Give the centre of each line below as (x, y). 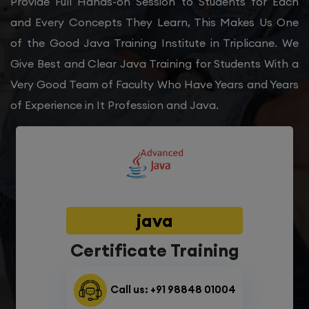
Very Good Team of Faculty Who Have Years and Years (154, 84)
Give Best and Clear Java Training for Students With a (154, 64)
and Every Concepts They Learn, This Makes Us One (154, 22)
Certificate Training (154, 250)
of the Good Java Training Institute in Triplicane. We (154, 43)
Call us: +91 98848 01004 (173, 290)
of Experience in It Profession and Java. (114, 105)
